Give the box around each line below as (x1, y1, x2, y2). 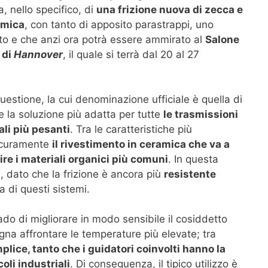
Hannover (13, 48, 63, 60)
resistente (163, 167, 216, 180)
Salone (205, 33, 239, 45)
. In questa (167, 153, 218, 165)
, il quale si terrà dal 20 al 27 (62, 48, 199, 60)
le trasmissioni (163, 108, 238, 120)
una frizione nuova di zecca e (96, 3, 243, 16)
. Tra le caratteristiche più (69, 123, 192, 135)
